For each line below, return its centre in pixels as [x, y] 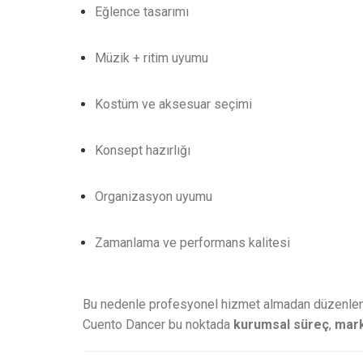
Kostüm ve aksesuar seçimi [173, 104]
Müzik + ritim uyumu [152, 58]
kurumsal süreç [281, 325]
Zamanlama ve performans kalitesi [192, 243]
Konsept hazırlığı [143, 150]
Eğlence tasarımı [142, 12]
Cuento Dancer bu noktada [158, 325]
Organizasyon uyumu [154, 196]
